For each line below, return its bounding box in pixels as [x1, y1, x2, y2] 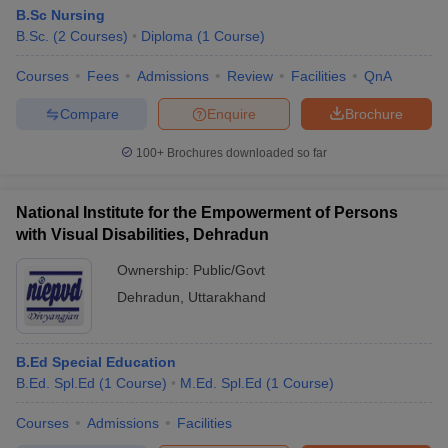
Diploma [141, 28, 193, 44]
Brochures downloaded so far [164, 146, 327, 160]
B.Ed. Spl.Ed [16, 375, 95, 391]
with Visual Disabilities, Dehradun [16, 226, 269, 243]
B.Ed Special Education [16, 354, 176, 370]
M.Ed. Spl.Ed [180, 375, 262, 391]
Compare [59, 105, 119, 122]
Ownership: [117, 262, 193, 278]
